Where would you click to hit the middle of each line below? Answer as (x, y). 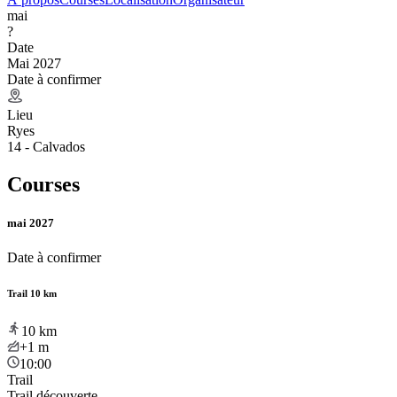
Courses (43, 184)
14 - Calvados (46, 146)
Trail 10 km (32, 293)
